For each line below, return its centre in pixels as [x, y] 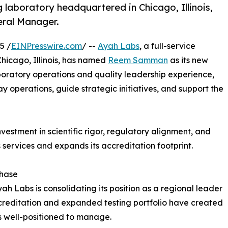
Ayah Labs [119, 46]
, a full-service [167, 46]
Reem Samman [138, 60]
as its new [188, 60]
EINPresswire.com [47, 46]
